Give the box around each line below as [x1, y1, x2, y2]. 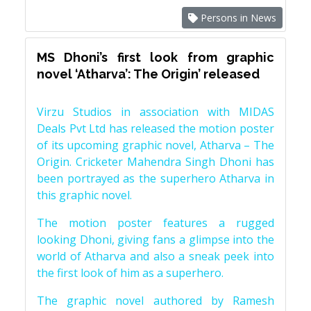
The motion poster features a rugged [37, 215, 274, 230]
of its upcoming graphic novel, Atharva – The [37, 137, 274, 153]
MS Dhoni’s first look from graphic [37, 50, 274, 65]
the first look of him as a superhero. [37, 265, 224, 280]
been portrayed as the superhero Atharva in [37, 171, 274, 186]
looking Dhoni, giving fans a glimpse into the [37, 232, 274, 247]
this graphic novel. [37, 187, 132, 203]
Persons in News [198, 11, 276, 24]
